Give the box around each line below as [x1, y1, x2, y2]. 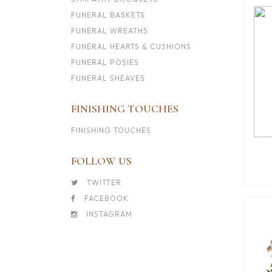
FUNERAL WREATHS [71, 26, 148, 35]
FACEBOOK [82, 194, 129, 203]
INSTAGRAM [84, 209, 132, 219]
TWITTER [84, 178, 121, 187]
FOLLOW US [71, 154, 132, 168]
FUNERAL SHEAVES [71, 73, 145, 83]
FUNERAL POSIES [71, 58, 139, 67]
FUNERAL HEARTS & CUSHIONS [71, 42, 191, 51]
